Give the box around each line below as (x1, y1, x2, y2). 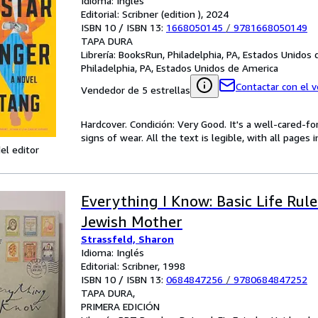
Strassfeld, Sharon (81, 233, 174, 245)
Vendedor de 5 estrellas (81, 84, 190, 96)
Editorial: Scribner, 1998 (81, 260, 185, 272)
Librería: (81, 48, 119, 60)
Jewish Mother (81, 213, 182, 231)
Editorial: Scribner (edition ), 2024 (81, 8, 229, 20)
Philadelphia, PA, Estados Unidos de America (81, 62, 278, 74)
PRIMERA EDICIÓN (81, 300, 160, 312)
